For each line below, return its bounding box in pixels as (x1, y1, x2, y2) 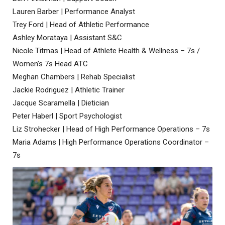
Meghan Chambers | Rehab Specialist (13, 72, 135, 81)
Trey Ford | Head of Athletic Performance (13, 20, 149, 29)
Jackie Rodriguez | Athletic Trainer (13, 85, 125, 94)
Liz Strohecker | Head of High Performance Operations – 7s (13, 124, 210, 134)
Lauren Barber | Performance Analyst (13, 7, 135, 16)
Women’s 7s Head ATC (13, 59, 88, 68)
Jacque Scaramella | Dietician (13, 98, 109, 107)
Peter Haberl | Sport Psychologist (13, 111, 122, 121)
